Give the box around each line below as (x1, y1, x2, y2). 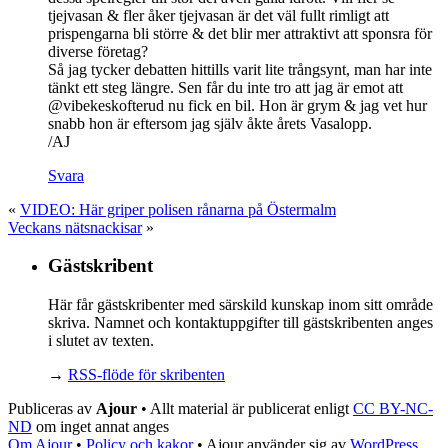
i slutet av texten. (48, 332, 154, 350)
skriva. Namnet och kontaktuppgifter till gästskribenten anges (48, 314, 433, 332)
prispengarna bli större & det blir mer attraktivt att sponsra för (48, 24, 432, 42)
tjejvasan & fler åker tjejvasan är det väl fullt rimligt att (48, 6, 389, 24)
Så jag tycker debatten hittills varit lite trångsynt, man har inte (48, 60, 432, 78)
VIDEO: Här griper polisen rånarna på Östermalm (20, 200, 336, 218)
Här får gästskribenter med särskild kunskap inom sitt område (48, 296, 433, 314)
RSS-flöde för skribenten (68, 366, 225, 384)
